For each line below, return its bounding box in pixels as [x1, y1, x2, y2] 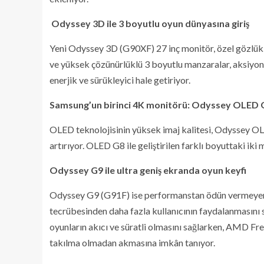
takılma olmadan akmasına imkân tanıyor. [49, 236, 217, 248]
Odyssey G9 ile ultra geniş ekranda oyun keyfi [49, 164, 246, 176]
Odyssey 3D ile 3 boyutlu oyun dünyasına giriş [49, 17, 249, 29]
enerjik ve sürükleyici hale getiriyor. [49, 74, 190, 85]
